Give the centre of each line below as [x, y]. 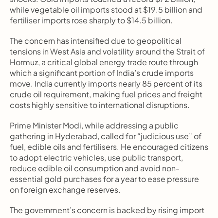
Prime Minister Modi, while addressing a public [94, 125]
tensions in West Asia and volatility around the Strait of [107, 51]
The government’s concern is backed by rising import [107, 210]
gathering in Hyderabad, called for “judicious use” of [106, 136]
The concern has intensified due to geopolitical [96, 41]
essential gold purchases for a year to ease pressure [104, 179]
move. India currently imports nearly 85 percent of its [106, 83]
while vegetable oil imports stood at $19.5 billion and [106, 9]
